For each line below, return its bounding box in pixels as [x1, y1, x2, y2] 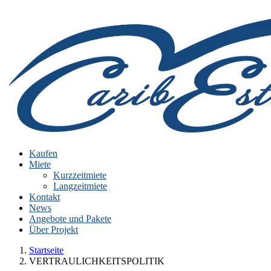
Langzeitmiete [53, 181, 107, 192]
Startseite [29, 245, 64, 256]
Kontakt [29, 192, 60, 203]
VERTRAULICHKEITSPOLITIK [29, 256, 165, 267]
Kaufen [29, 148, 57, 159]
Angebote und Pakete [29, 214, 111, 224]
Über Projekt [29, 224, 78, 235]
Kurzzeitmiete [53, 170, 106, 181]
